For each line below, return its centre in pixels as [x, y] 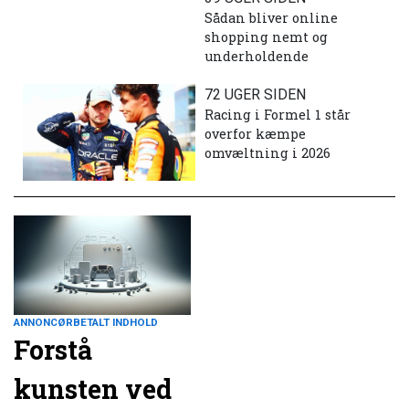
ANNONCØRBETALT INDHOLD [86, 323]
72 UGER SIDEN [255, 94]
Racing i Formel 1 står [278, 114]
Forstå [53, 350]
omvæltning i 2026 [267, 152]
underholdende [257, 56]
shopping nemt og [266, 37]
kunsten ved [93, 389]
